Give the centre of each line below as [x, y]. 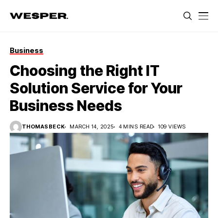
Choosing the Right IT [85, 71]
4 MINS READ [136, 127]
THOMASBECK [44, 127]
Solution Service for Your [96, 88]
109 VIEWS [172, 127]
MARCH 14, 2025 [92, 127]
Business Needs [66, 106]
